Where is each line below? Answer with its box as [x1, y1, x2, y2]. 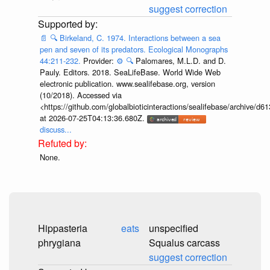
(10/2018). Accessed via [39, 89, 122, 101]
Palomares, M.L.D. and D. [135, 55, 226, 67]
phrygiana [38, 236, 81, 250]
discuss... [39, 124, 72, 136]
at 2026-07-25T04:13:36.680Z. [39, 112, 147, 124]
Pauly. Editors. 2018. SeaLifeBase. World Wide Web [39, 66, 221, 78]
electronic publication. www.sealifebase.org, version [39, 78, 215, 90]
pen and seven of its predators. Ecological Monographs [39, 43, 228, 55]
